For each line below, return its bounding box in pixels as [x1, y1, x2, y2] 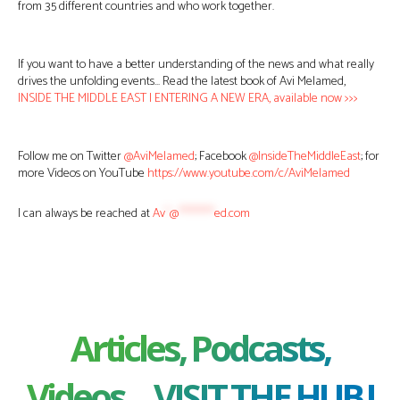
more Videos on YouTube [18, 163, 147, 185]
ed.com [214, 204, 250, 225]
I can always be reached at [18, 204, 150, 225]
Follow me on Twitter [18, 146, 124, 168]
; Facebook [195, 146, 249, 168]
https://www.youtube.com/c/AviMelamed [147, 163, 350, 185]
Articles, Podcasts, [71, 323, 329, 373]
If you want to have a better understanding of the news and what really [18, 54, 374, 76]
